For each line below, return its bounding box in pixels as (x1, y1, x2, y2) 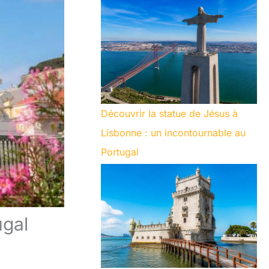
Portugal (101, 145, 139, 158)
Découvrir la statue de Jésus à (101, 107, 238, 119)
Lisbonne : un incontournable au (101, 126, 246, 139)
